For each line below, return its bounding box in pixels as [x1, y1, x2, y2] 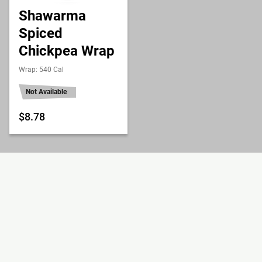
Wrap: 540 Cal [19, 65, 64, 74]
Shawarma [19, 8, 86, 24]
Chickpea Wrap [19, 43, 115, 59]
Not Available [26, 88, 67, 96]
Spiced [19, 25, 63, 42]
